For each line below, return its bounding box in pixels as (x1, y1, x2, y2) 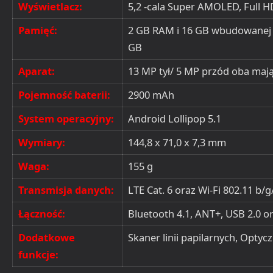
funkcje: (18, 247, 58, 261)
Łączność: (18, 206, 65, 221)
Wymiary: (18, 135, 65, 149)
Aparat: (18, 63, 55, 78)
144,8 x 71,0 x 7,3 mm (128, 135, 226, 149)
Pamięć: (18, 23, 57, 37)
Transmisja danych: (18, 182, 114, 197)
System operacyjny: (18, 111, 114, 126)
